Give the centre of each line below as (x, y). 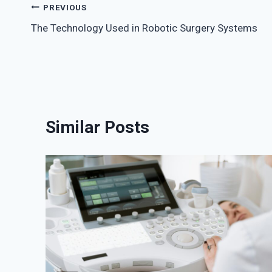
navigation (70, 36)
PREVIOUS (65, 7)
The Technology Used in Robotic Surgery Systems (144, 28)
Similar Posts (97, 127)
